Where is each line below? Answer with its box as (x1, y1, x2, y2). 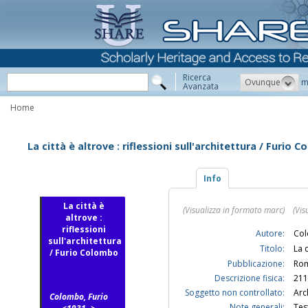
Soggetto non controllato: (185, 287, 285, 299)
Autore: (256, 228, 285, 240)
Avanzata (183, 80, 219, 92)
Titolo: (260, 243, 285, 255)
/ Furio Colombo (49, 247, 119, 259)
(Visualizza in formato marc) (183, 204, 285, 217)
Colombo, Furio (49, 291, 108, 303)
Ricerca (183, 71, 211, 83)
